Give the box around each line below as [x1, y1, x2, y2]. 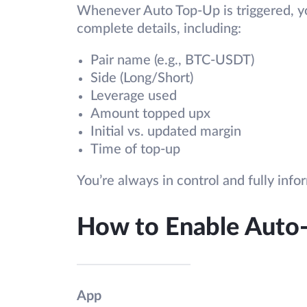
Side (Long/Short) [90, 71, 193, 86]
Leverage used [90, 89, 177, 103]
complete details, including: [77, 22, 241, 36]
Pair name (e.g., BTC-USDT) [90, 53, 254, 68]
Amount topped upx [90, 107, 210, 121]
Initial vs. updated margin [90, 125, 241, 139]
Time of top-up [90, 143, 180, 157]
